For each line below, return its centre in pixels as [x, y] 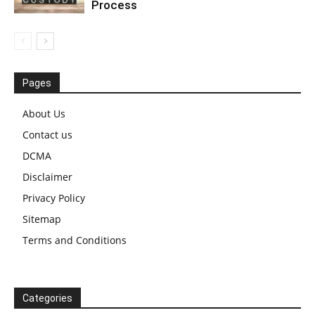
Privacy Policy [54, 198]
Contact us [47, 135]
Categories [47, 298]
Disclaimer [47, 177]
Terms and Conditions [75, 240]
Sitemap [42, 219]
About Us [44, 114]
